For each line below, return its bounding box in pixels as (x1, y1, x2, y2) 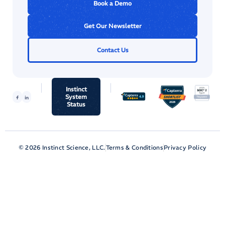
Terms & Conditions (105, 144, 163, 151)
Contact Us (96, 46, 129, 54)
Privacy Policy (163, 144, 207, 151)
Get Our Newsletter (83, 22, 142, 30)
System (65, 93, 87, 100)
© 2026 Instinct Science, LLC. (18, 144, 105, 151)
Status (67, 100, 86, 108)
